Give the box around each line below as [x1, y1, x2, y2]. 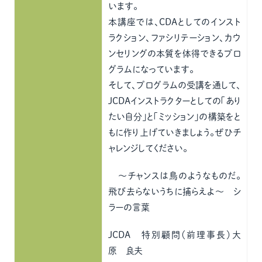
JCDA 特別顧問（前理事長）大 [108, 230, 242, 239]
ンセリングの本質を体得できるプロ [108, 49, 242, 58]
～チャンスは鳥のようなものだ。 [108, 171, 242, 180]
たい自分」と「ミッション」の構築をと [108, 112, 242, 121]
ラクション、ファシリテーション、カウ [108, 33, 242, 42]
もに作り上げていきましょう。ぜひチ [108, 128, 242, 137]
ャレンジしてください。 [108, 144, 188, 153]
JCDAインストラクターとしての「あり [108, 96, 242, 105]
